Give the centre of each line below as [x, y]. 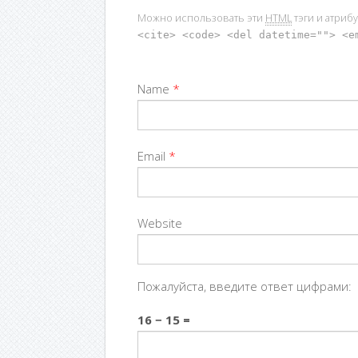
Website [160, 223]
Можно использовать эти [201, 18]
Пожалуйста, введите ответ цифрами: [245, 286]
